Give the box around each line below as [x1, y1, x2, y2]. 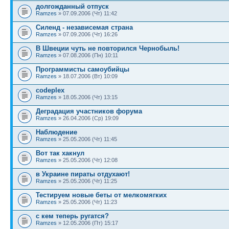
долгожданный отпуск [36, 3, 109, 10]
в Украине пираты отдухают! [36, 170, 130, 178]
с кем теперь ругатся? [36, 212, 109, 220]
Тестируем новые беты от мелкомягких [36, 191, 167, 199]
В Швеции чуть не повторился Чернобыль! [36, 44, 179, 52]
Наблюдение [36, 128, 77, 136]
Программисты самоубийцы [36, 65, 129, 73]
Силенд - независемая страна [36, 24, 133, 31]
